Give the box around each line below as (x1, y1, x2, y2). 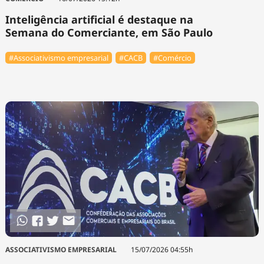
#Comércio (153, 52, 192, 64)
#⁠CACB (119, 52, 143, 64)
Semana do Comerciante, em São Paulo (5, 25, 213, 39)
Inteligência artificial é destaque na (5, 12, 193, 27)
